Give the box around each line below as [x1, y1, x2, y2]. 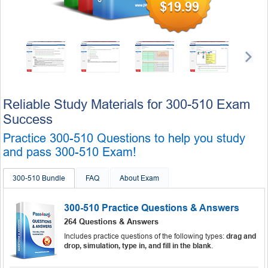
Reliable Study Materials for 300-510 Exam [3, 96, 250, 112]
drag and [226, 232, 256, 240]
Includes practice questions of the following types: [64, 232, 226, 240]
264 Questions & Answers [64, 217, 159, 226]
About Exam [120, 173, 159, 182]
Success [3, 111, 53, 127]
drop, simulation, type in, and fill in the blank [64, 241, 211, 250]
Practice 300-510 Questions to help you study [3, 131, 245, 145]
